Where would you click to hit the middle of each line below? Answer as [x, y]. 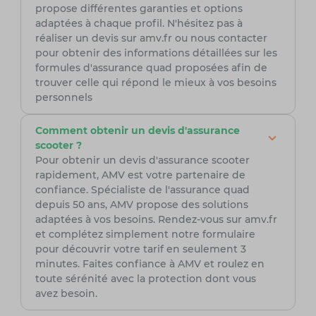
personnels [63, 98]
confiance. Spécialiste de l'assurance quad [142, 190]
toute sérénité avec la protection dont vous [145, 279]
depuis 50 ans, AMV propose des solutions [141, 205]
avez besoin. [66, 294]
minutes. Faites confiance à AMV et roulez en [150, 264]
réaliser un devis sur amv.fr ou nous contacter [151, 38]
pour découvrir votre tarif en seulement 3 [140, 249]
